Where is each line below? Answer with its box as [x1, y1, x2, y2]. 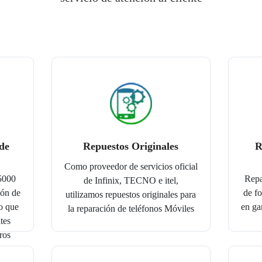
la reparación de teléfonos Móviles [67, 204, 194, 214]
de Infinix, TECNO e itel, [83, 175, 178, 186]
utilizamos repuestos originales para [65, 189, 196, 200]
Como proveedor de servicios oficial [64, 161, 198, 172]
